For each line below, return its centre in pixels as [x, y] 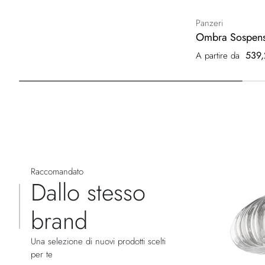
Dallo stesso [88, 193]
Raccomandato [57, 172]
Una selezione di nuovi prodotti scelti [98, 242]
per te [42, 255]
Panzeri [209, 23]
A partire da [217, 56]
